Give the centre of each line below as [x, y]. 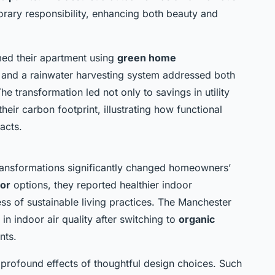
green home [147, 57]
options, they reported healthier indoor [101, 184]
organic [197, 219]
